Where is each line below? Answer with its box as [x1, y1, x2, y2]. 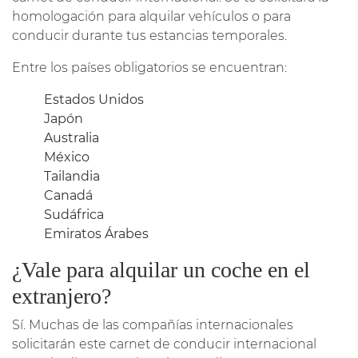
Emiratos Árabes [44, 225, 149, 241]
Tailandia [44, 168, 100, 184]
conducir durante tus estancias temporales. [12, 27, 287, 43]
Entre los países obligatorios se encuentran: [12, 59, 287, 75]
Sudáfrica [44, 206, 104, 222]
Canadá [44, 187, 93, 203]
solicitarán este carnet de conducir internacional [12, 336, 316, 352]
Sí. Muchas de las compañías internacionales [12, 316, 293, 332]
